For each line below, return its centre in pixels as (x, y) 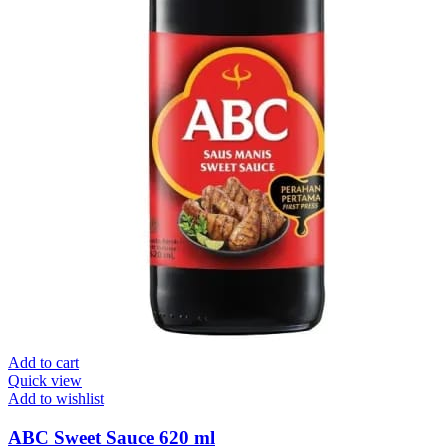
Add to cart (43, 362)
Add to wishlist (56, 398)
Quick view (45, 380)
